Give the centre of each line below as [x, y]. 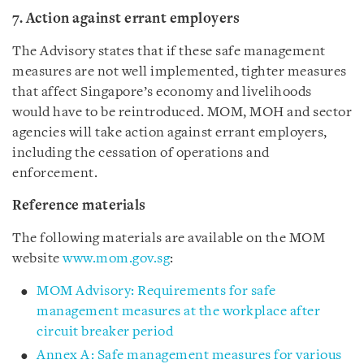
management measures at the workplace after [178, 312]
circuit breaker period [105, 332]
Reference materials [79, 206]
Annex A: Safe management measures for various [189, 355]
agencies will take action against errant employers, [170, 133]
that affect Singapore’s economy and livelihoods [162, 92]
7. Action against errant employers [126, 19]
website [37, 259]
